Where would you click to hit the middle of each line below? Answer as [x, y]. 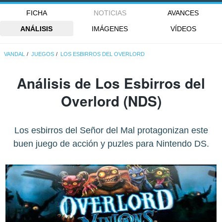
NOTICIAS [110, 13]
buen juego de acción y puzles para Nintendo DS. [111, 144]
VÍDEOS [183, 28]
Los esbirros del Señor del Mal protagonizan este [111, 131]
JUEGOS [43, 54]
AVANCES [183, 13]
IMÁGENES [110, 28]
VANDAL [15, 54]
